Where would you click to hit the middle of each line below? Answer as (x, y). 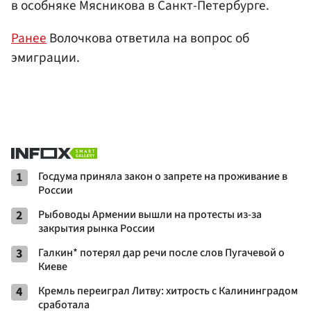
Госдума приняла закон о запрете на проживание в (163, 177)
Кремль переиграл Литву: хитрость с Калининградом (168, 291)
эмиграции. (45, 57)
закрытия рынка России (96, 229)
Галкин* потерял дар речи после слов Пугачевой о (161, 253)
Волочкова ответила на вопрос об (148, 38)
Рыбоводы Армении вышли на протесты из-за (150, 215)
